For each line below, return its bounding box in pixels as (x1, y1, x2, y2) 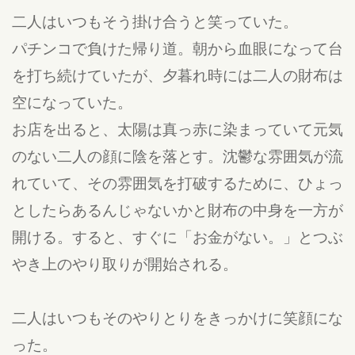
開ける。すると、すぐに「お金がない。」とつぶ (12, 227, 343, 246)
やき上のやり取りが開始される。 (12, 254, 238, 273)
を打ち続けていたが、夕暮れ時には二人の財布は (12, 65, 343, 85)
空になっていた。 (12, 92, 132, 112)
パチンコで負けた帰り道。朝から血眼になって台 (12, 38, 343, 58)
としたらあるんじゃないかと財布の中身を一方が (12, 200, 343, 219)
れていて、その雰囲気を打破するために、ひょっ (12, 173, 343, 193)
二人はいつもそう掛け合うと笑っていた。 (12, 11, 298, 31)
